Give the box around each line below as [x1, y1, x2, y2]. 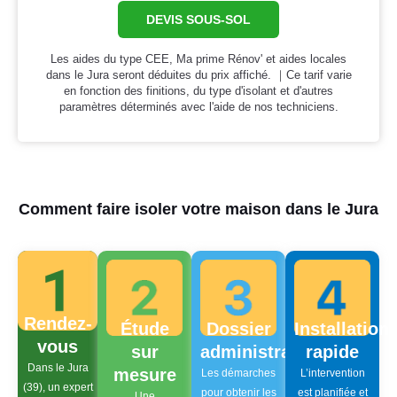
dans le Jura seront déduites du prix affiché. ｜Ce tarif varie [45, 68, 352, 82]
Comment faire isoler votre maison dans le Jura [19, 200, 378, 219]
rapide [306, 342, 360, 362]
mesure [113, 365, 176, 385]
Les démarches [201, 367, 276, 380]
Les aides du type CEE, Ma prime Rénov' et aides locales [51, 52, 346, 66]
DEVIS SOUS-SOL [146, 12, 251, 27]
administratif [200, 342, 309, 362]
